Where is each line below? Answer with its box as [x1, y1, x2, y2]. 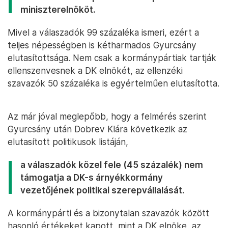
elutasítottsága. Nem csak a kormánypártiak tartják [8, 52, 216, 64]
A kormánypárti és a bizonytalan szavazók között [8, 208, 209, 219]
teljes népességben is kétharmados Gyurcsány [8, 40, 196, 51]
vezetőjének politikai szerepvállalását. [20, 185, 184, 196]
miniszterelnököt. [20, 4, 95, 15]
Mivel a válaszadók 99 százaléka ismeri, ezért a [8, 27, 199, 38]
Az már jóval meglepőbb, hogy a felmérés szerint [8, 111, 207, 122]
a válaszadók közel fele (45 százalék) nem [20, 159, 203, 170]
